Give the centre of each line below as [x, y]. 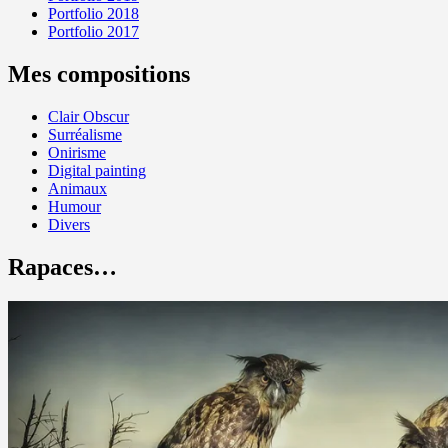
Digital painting [97, 170]
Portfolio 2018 [93, 14]
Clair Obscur [88, 116]
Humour [74, 206]
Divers [69, 224]
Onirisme [77, 152]
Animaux [77, 188]
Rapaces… [62, 266]
